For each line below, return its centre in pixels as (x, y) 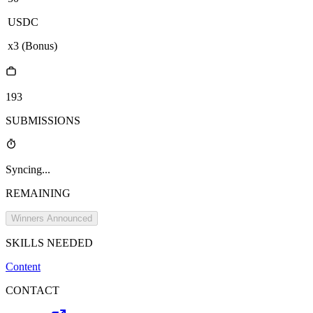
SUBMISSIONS (43, 121)
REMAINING (38, 194)
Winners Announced (52, 219)
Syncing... (28, 170)
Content (23, 267)
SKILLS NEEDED (49, 243)
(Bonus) (39, 46)
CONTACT (32, 291)
